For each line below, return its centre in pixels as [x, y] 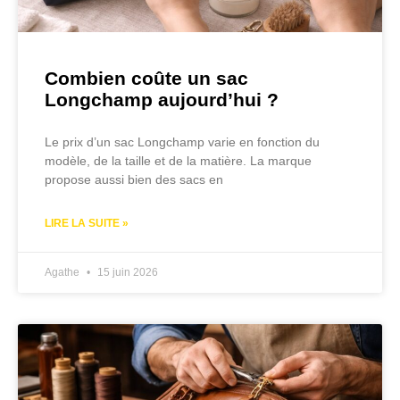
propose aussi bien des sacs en [134, 180]
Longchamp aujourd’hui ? [162, 100]
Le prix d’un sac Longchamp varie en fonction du [182, 142]
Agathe [63, 273]
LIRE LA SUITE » [87, 224]
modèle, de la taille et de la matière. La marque [178, 161]
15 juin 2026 [126, 273]
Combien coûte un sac [146, 79]
